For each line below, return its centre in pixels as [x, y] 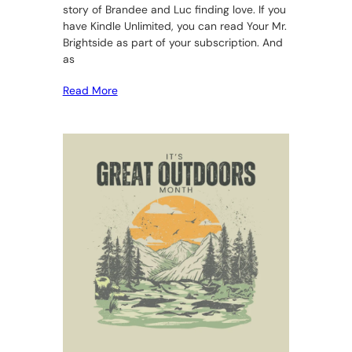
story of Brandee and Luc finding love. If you [174, 10]
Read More [90, 91]
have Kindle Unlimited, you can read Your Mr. [174, 26]
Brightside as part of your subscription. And [172, 43]
